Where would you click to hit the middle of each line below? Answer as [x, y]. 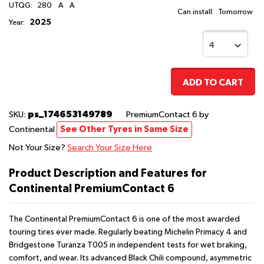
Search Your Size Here [110, 148]
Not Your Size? [38, 148]
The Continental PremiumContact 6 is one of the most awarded [124, 220]
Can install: [196, 12]
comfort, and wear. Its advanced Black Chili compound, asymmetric [130, 258]
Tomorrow [235, 12]
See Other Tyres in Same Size [124, 130]
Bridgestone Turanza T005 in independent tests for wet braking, [128, 245]
